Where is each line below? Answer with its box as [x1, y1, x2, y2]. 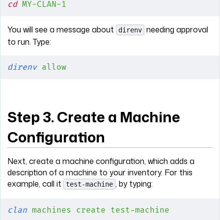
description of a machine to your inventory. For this [7, 167, 192, 178]
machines [27, 205, 71, 216]
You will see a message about [7, 24, 116, 35]
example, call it [7, 178, 63, 190]
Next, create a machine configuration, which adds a [7, 156, 194, 167]
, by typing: [115, 178, 153, 190]
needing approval [144, 24, 208, 35]
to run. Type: [7, 36, 51, 47]
